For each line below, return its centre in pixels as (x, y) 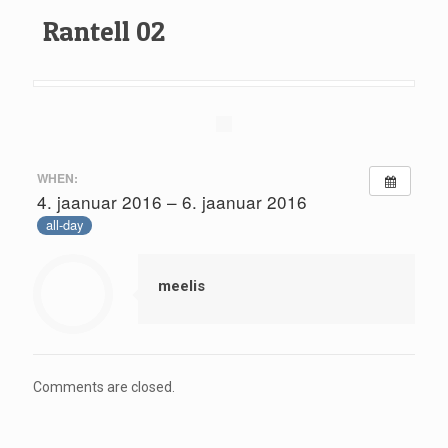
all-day (64, 225)
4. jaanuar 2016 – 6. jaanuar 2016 (171, 201)
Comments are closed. (104, 386)
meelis (181, 285)
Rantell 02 (104, 31)
